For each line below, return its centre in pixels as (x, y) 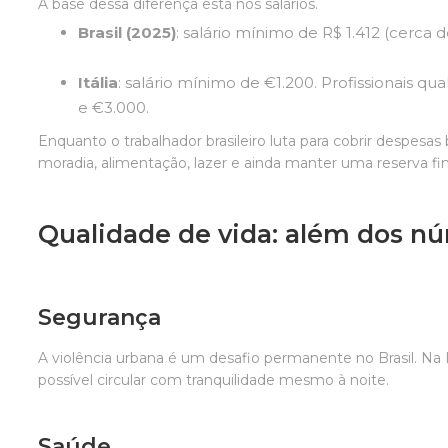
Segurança (100, 317)
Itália (98, 82)
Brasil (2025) (127, 32)
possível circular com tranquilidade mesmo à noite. (214, 379)
